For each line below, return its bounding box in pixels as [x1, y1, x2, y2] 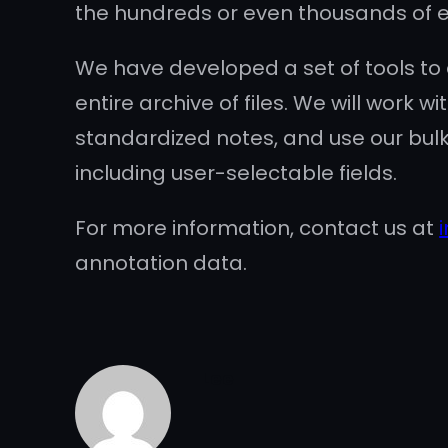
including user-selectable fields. [75, 159, 398, 188]
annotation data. [75, 249, 248, 278]
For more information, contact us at [75, 214, 440, 243]
